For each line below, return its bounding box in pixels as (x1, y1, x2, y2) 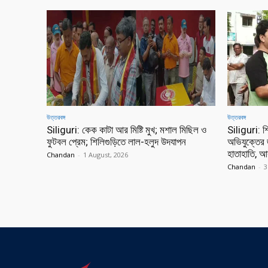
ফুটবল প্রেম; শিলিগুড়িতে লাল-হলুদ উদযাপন (47, 136, 186, 148)
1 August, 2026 (83, 150, 128, 160)
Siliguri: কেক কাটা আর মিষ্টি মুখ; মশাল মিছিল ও (47, 124, 206, 136)
